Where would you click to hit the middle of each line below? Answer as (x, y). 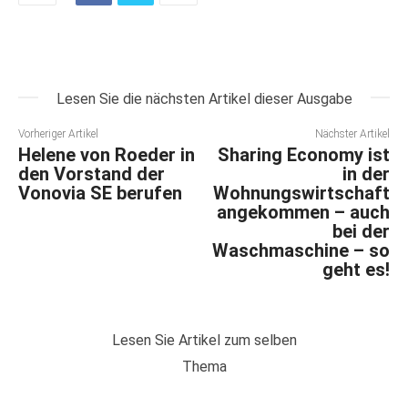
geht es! (356, 269)
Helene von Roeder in (107, 154)
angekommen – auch (303, 212)
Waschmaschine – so (301, 250)
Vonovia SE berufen (100, 193)
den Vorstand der (92, 173)
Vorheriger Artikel (58, 133)
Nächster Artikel (352, 133)
